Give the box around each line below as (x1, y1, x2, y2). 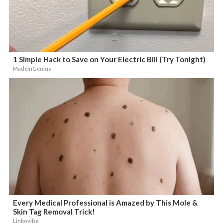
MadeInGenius (13, 65, 52, 72)
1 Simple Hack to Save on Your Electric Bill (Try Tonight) (13, 55, 206, 64)
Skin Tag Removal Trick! (13, 207, 96, 216)
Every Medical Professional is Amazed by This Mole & (13, 198, 198, 207)
